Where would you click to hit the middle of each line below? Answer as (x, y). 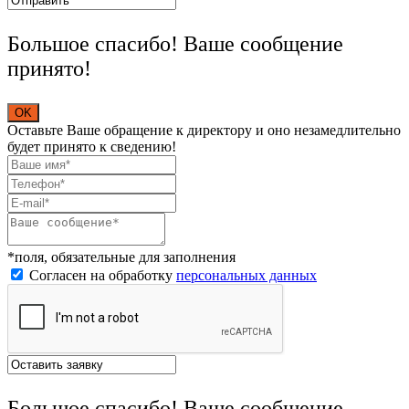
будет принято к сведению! (92, 146)
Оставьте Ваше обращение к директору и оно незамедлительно (204, 130)
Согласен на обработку (101, 275)
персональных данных (246, 275)
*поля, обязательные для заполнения (121, 257)
